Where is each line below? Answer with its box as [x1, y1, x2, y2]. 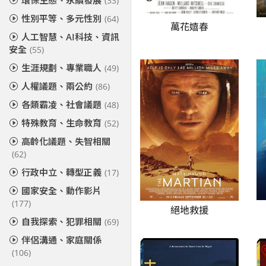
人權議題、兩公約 [21, 80, 93, 92]
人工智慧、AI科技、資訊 [21, 31, 119, 43]
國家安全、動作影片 [21, 185, 102, 197]
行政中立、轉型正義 [21, 166, 102, 178]
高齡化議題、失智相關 [21, 135, 110, 147]
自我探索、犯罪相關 [21, 216, 102, 227]
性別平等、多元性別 [21, 12, 102, 24]
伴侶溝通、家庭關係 [21, 234, 102, 246]
